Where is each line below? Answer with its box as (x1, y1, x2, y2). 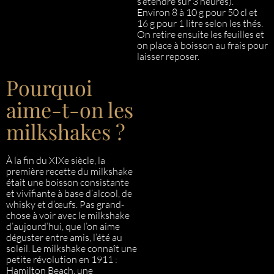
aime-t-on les (6, 95, 133, 124)
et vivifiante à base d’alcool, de (6, 187, 132, 199)
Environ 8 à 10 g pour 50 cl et (137, 6, 257, 18)
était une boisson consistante (6, 176, 129, 188)
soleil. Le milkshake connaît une (6, 242, 137, 254)
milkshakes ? (6, 117, 125, 146)
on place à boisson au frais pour (137, 39, 268, 51)
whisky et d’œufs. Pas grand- (6, 198, 124, 210)
